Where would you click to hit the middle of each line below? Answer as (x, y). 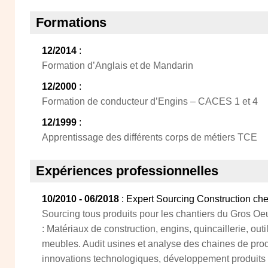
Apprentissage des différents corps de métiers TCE (150, 137)
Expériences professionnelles (127, 171)
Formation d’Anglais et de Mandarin (118, 66)
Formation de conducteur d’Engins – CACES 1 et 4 (150, 101)
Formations (71, 22)
